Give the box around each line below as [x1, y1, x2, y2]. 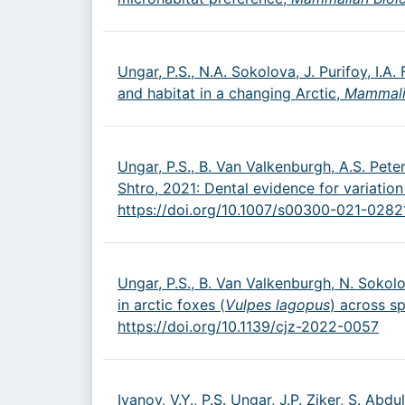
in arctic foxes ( [118, 296, 225, 315]
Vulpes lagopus [225, 296, 330, 315]
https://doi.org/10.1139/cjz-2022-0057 [118, 317, 379, 336]
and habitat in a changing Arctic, [118, 84, 344, 103]
